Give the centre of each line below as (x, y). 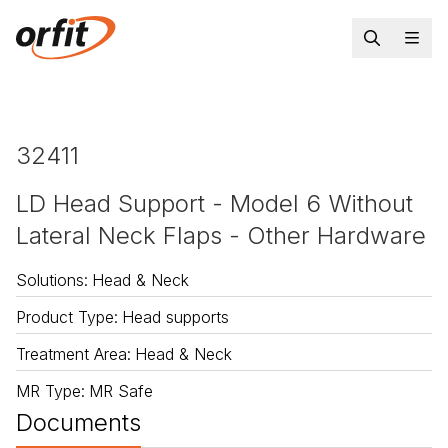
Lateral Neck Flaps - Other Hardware (221, 236)
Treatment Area (71, 354)
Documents (78, 423)
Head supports (175, 317)
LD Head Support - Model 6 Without (214, 204)
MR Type (48, 391)
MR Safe (121, 391)
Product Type (65, 317)
